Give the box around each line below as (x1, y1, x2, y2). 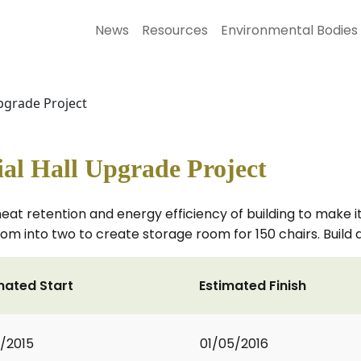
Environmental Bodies (221, 21, 358, 39)
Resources (142, 21, 208, 39)
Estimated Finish (199, 276, 306, 295)
